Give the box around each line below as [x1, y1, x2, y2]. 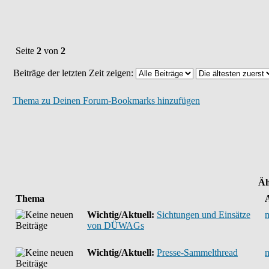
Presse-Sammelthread [157, 247, 238, 258]
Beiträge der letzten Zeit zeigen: [13, 68, 136, 78]
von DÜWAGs [87, 220, 144, 231]
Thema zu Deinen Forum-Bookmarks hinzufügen [13, 95, 200, 106]
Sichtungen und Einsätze [157, 210, 250, 220]
